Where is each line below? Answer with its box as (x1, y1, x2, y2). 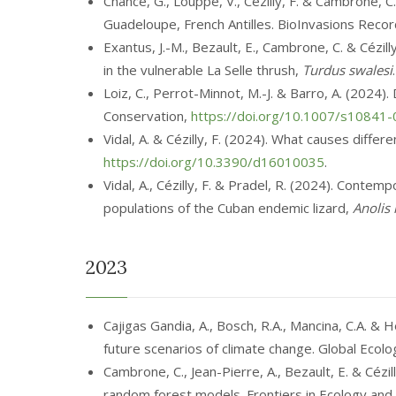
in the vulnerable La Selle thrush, (103, 61, 302, 79)
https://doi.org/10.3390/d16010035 (103, 153, 324, 171)
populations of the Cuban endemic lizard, (103, 199, 353, 217)
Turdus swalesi (302, 61, 392, 79)
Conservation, (103, 107, 191, 125)
